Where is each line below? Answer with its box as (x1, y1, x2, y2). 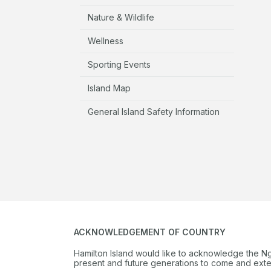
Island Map (88, 82, 131, 93)
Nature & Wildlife (88, 11, 154, 22)
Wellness (88, 35, 123, 46)
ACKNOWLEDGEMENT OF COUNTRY (74, 226, 226, 237)
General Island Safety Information (88, 106, 220, 117)
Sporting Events (88, 59, 151, 70)
